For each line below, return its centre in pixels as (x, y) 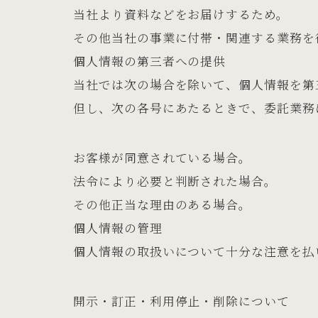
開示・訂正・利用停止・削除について (181, 301)
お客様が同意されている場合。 (163, 157)
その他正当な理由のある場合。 (163, 204)
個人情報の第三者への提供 (150, 61)
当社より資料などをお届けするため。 (181, 14)
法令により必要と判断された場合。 (175, 181)
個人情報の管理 (118, 227)
